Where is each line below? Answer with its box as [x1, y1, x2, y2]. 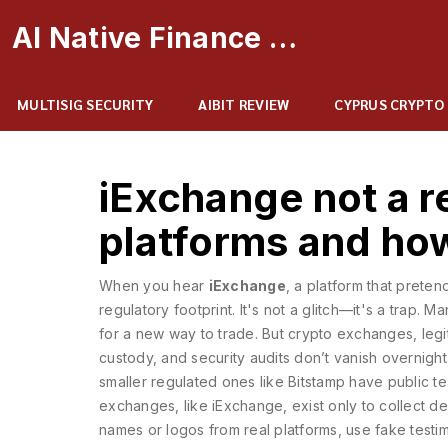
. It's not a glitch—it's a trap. [232, 301, 420, 318]
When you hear [99, 277, 209, 294]
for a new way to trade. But [99, 325, 288, 342]
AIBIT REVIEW [198, 95, 290, 113]
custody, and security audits [99, 349, 290, 366]
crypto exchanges [288, 325, 413, 342]
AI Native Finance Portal [268, 21, 297, 55]
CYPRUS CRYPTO [334, 95, 445, 113]
